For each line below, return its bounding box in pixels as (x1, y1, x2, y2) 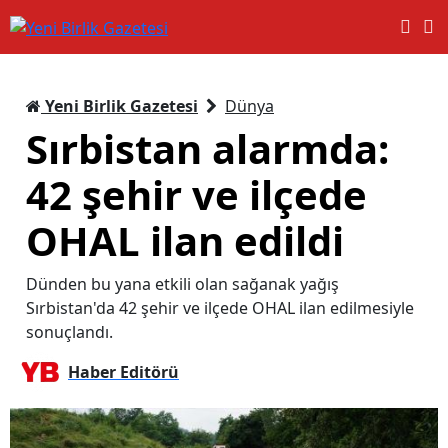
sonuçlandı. (26, 320, 113, 343)
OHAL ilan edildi (26, 212, 344, 268)
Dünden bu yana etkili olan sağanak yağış (26, 272, 339, 295)
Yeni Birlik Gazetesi (41, 94, 198, 117)
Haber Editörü (68, 360, 179, 383)
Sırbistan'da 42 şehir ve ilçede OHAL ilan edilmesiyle (26, 296, 414, 319)
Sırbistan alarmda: (26, 120, 389, 176)
